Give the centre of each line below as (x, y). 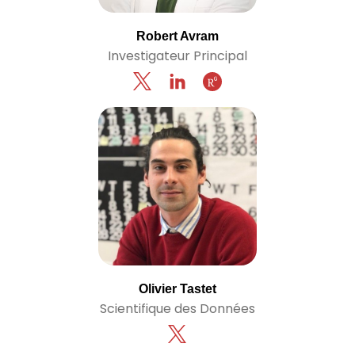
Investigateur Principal (177, 56)
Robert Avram (177, 36)
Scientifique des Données (177, 309)
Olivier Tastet (177, 289)
